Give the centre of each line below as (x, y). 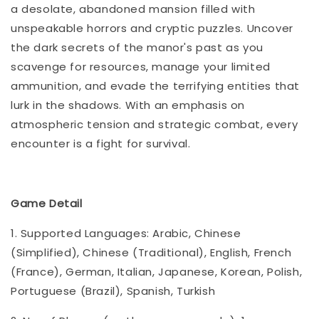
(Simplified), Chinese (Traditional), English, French (151, 253)
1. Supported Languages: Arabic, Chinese (126, 234)
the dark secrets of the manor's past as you (137, 48)
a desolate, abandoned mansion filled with (133, 9)
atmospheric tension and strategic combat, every (155, 125)
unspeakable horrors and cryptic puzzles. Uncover (152, 28)
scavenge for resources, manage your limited (141, 67)
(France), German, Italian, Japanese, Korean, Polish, (157, 272)
